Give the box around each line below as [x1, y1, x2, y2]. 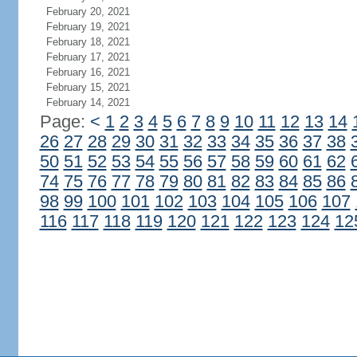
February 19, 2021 [45, 21, 130, 33]
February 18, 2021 [45, 36, 130, 48]
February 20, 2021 [45, 6, 130, 18]
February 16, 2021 [45, 66, 130, 78]
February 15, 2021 [45, 81, 130, 93]
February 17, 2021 [45, 51, 130, 63]
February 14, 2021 [45, 96, 130, 108]
